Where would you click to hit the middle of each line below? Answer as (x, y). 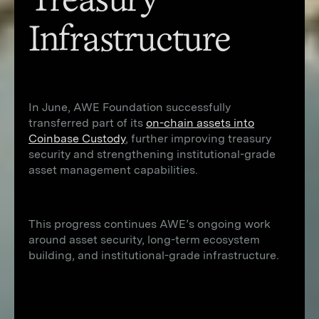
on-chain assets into (200, 123)
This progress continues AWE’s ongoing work (150, 224)
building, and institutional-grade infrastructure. (154, 255)
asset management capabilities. (113, 170)
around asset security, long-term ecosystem (144, 240)
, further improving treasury (198, 138)
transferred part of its (87, 123)
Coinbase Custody (77, 138)
